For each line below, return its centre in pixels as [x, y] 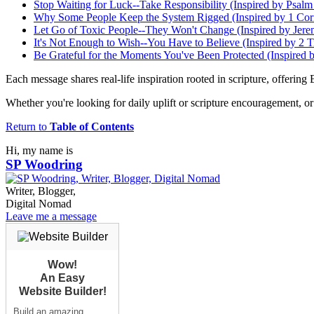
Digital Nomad [39, 203]
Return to [28, 126]
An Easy [62, 278]
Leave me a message [51, 216]
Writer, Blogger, [41, 191]
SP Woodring [44, 164]
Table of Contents [92, 126]
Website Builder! [62, 291]
